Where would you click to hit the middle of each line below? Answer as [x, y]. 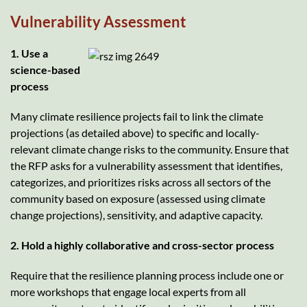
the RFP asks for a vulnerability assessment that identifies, [146, 165]
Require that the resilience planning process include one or [147, 275]
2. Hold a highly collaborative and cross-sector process [142, 245]
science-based [45, 69]
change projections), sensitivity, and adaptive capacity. [136, 214]
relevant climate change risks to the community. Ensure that [150, 149]
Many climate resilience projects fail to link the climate [137, 116]
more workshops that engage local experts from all [128, 291]
